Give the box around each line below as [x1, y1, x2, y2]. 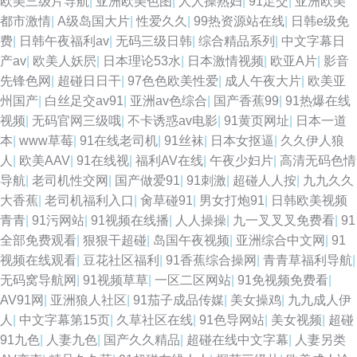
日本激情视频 [187, 54, 264, 68]
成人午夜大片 [225, 74, 301, 88]
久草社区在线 [116, 313, 193, 327]
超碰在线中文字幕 [186, 333, 288, 347]
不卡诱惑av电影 [127, 114, 218, 127]
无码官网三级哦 [32, 114, 121, 127]
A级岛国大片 [57, 14, 130, 28]
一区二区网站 [155, 273, 231, 287]
